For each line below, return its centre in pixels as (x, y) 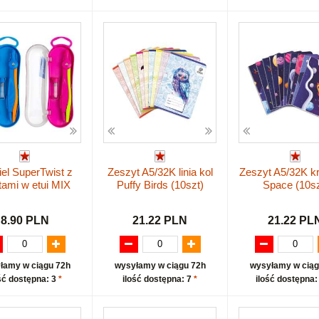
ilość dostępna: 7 (158, 279)
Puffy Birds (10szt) (160, 185)
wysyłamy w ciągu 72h (160, 265)
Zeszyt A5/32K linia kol (160, 172)
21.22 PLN (160, 220)
